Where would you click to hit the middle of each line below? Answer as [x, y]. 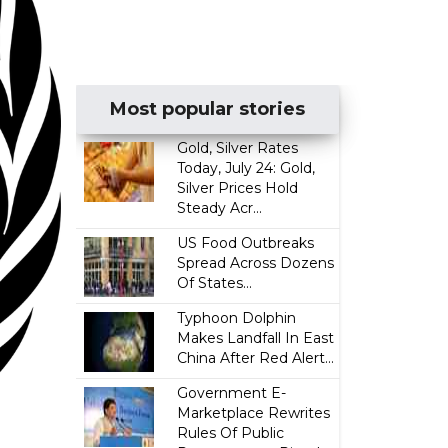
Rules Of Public [231, 433]
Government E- [232, 393]
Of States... [215, 283]
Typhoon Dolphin [237, 318]
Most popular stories [208, 109]
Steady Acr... [220, 208]
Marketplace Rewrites [254, 413]
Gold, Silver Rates [238, 148]
